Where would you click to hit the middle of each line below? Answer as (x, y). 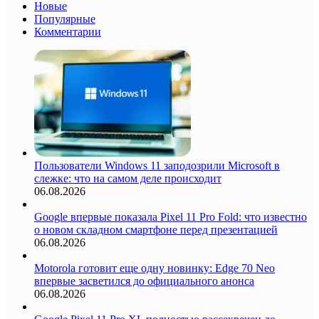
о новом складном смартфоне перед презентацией (156, 229)
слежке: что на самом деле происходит (128, 178)
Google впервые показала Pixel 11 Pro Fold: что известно (171, 216)
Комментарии (68, 31)
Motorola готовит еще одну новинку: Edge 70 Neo (155, 268)
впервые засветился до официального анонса (144, 281)
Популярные (65, 19)
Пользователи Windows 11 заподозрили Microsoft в (157, 165)
